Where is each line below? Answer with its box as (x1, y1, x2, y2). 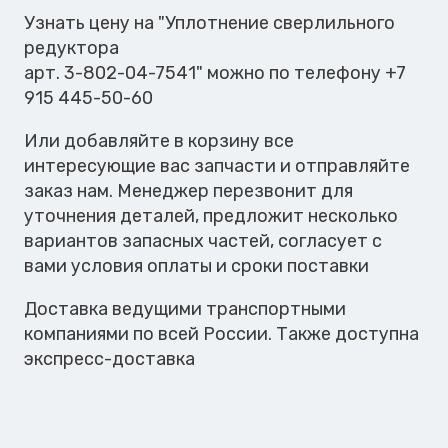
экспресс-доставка (24, 348, 195, 370)
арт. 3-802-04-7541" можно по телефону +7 (24, 62, 406, 84)
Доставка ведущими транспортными (24, 298, 346, 320)
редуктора (24, 37, 119, 59)
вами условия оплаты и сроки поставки (24, 255, 369, 277)
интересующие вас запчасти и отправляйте (24, 155, 410, 177)
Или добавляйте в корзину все (24, 130, 294, 152)
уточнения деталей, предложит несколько (24, 205, 398, 227)
